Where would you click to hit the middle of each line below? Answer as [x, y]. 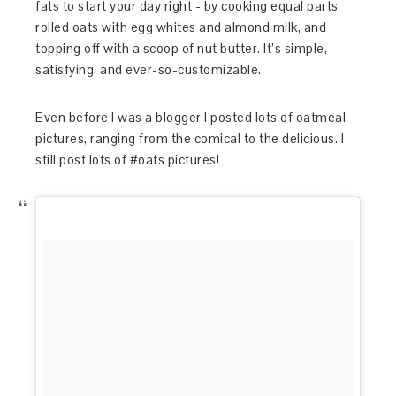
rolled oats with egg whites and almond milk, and [181, 27]
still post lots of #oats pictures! [128, 160]
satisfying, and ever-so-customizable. [148, 70]
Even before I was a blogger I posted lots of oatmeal [191, 118]
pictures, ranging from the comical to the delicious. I [190, 139]
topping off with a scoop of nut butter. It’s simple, [182, 49]
